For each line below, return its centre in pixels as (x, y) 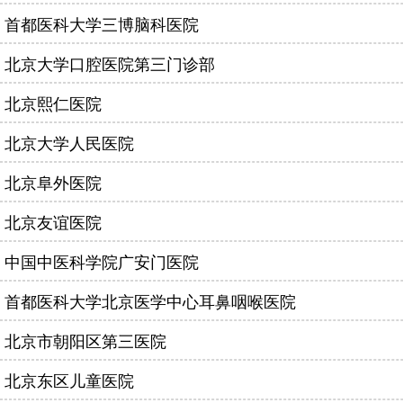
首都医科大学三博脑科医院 (102, 23)
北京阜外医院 (53, 182)
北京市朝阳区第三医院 (85, 340)
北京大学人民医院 (69, 142)
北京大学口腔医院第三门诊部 (110, 63)
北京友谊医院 (53, 221)
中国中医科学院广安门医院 (102, 261)
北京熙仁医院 (53, 103)
